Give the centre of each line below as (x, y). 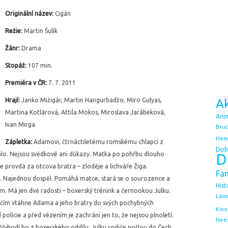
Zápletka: (19, 142)
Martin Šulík (41, 31)
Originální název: (30, 13)
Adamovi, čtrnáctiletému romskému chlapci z (98, 142)
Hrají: (13, 100)
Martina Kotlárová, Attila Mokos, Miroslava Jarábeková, (85, 112)
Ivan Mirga (20, 124)
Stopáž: (16, 65)
